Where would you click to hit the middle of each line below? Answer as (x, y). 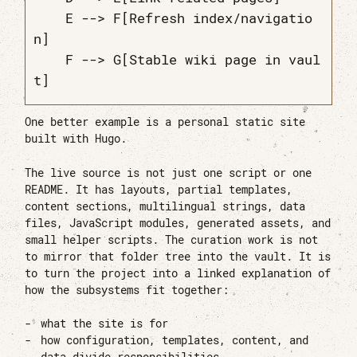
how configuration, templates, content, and (175, 341)
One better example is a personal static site (165, 122)
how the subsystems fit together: (127, 290)
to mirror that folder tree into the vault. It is (178, 256)
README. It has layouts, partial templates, (159, 189)
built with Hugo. (76, 138)
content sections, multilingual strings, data (165, 206)
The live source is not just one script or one (169, 173)
